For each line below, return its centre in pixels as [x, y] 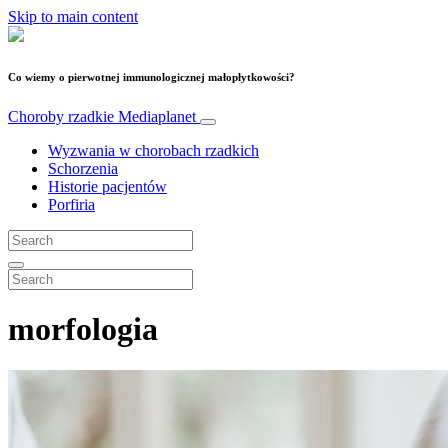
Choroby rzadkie [63, 116]
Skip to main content [73, 16]
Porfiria [71, 204]
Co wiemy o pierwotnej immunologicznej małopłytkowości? [151, 76]
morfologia [83, 329]
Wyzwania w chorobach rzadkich [153, 150]
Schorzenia [83, 168]
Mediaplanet [157, 116]
